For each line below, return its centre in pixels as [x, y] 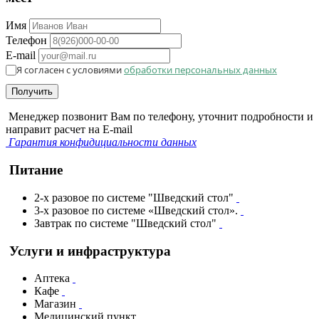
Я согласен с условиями [70, 70]
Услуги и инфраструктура [90, 251]
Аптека [53, 278]
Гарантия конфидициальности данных [103, 142]
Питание [36, 170]
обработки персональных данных [200, 70]
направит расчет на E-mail [69, 130]
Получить [32, 92]
